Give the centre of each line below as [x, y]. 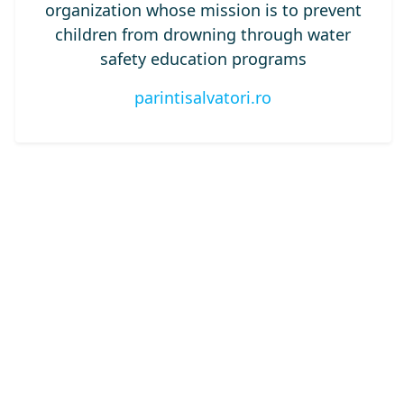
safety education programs [203, 59]
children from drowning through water [203, 34]
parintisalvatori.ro [203, 97]
